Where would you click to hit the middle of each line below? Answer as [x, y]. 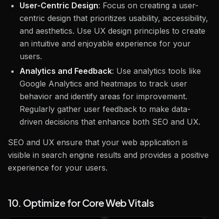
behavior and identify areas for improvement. [103, 97]
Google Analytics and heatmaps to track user [103, 84]
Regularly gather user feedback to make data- [105, 109]
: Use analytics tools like [156, 71]
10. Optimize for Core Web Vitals [81, 203]
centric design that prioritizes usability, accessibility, [114, 18]
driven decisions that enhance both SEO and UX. [110, 122]
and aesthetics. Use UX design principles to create [112, 31]
